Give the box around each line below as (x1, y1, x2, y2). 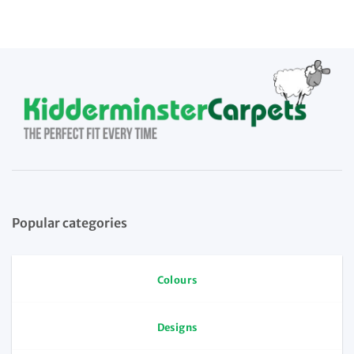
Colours (156, 273, 198, 287)
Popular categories (12, 215, 127, 232)
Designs (156, 320, 198, 333)
